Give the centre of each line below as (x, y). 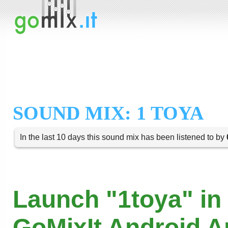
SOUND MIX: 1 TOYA (108, 113)
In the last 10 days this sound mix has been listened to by (123, 137)
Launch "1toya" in (117, 199)
